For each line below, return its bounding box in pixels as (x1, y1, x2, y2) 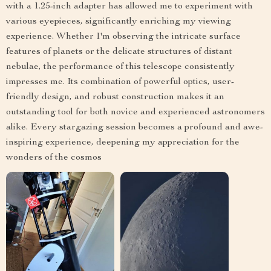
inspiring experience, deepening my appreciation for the (6, 138, 240, 148)
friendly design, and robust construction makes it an (6, 93, 224, 103)
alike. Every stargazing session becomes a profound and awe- (6, 123, 263, 133)
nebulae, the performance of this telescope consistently (6, 62, 235, 73)
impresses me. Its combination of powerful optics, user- (6, 77, 234, 88)
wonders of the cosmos (6, 153, 102, 163)
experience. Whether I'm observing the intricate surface (6, 32, 241, 42)
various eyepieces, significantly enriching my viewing (6, 17, 231, 27)
